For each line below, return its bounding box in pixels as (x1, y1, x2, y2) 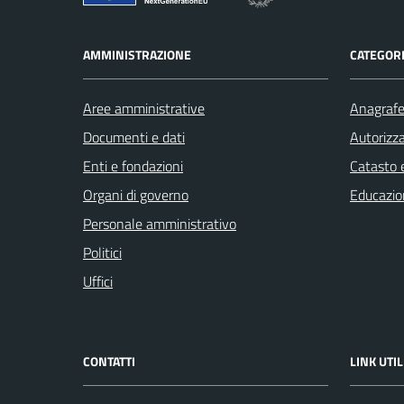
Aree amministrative (83, 97, 205, 119)
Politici (83, 242, 122, 263)
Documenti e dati (83, 126, 185, 148)
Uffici (83, 271, 113, 292)
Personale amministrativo (83, 213, 236, 234)
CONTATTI (83, 352, 135, 371)
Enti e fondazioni (83, 155, 183, 177)
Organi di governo (83, 184, 188, 206)
